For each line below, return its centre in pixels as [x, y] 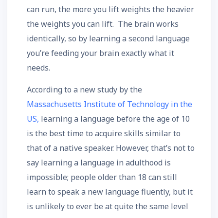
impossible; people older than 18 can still [102, 177]
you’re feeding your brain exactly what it [100, 53]
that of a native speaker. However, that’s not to [111, 148]
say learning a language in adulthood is [99, 163]
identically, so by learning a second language [108, 38]
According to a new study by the [84, 90]
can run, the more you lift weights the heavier [110, 9]
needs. [38, 68]
